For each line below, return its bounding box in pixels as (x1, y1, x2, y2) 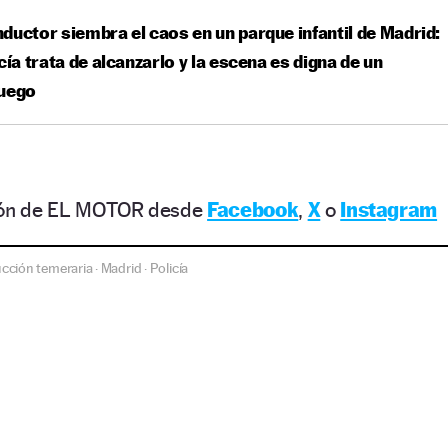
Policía (149, 260, 189, 277)
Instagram (340, 197, 438, 223)
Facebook (207, 197, 299, 223)
